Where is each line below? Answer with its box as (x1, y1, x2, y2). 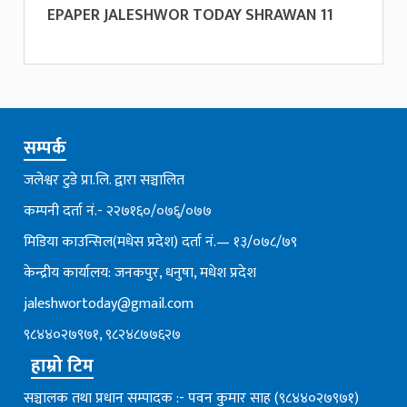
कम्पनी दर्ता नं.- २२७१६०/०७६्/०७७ (24, 198, 213, 223)
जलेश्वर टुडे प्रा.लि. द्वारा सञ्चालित (24, 167, 185, 193)
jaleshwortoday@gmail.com (24, 291, 194, 316)
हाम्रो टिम (31, 350, 94, 382)
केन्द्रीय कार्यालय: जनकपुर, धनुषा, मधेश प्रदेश (24, 260, 257, 285)
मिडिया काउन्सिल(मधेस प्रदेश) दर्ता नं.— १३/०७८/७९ (24, 229, 298, 254)
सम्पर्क (24, 132, 67, 164)
